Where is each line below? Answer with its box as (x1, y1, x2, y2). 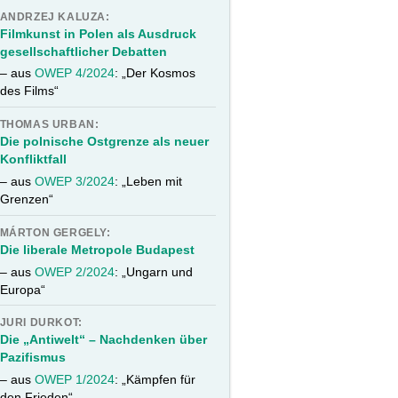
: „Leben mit (114, 173, 182, 188)
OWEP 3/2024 (34, 173, 115, 188)
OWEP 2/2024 (34, 264, 115, 279)
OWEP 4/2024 (34, 66, 115, 81)
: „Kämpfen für (114, 372, 195, 387)
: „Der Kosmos (114, 66, 195, 81)
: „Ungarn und (114, 264, 193, 279)
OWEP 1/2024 (34, 372, 115, 387)
